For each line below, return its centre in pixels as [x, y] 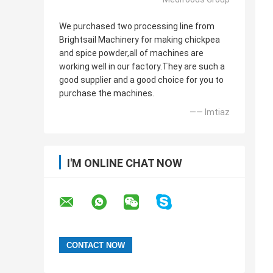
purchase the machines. [107, 94]
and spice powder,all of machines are [131, 53]
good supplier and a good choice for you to [141, 80]
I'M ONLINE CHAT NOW [125, 163]
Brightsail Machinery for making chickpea [140, 40]
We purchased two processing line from [137, 27]
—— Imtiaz [210, 112]
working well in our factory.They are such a [142, 67]
